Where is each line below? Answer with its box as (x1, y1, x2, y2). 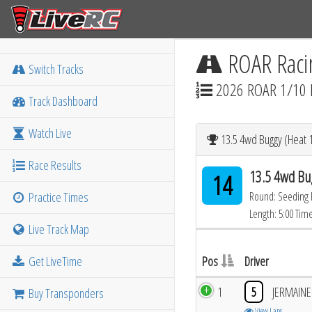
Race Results (26, 157, 82, 173)
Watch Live (26, 125, 72, 141)
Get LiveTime (26, 253, 83, 270)
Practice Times (26, 189, 89, 205)
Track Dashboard (26, 93, 98, 109)
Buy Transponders (26, 285, 104, 302)
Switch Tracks (26, 61, 84, 77)
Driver (244, 253, 269, 270)
